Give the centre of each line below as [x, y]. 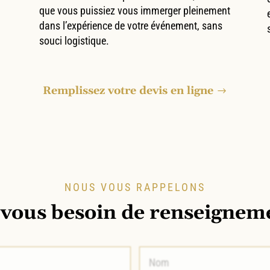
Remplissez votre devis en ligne [128, 90]
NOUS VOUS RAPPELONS [135, 187]
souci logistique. [74, 40]
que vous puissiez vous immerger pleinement [134, 10]
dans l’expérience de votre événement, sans [130, 25]
